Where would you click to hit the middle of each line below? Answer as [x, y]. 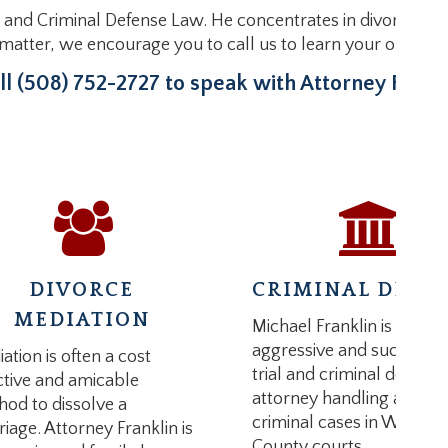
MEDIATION [81, 320]
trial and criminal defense [348, 375]
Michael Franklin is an [333, 327]
